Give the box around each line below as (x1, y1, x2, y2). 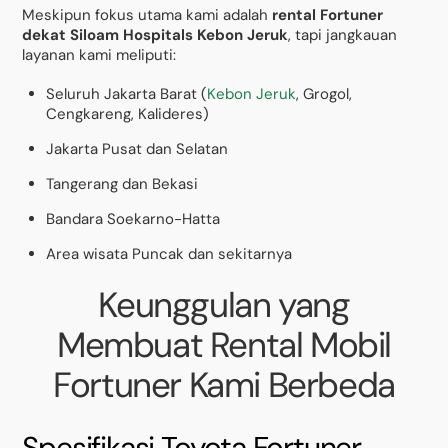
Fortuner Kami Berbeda (53, 362, 395, 409)
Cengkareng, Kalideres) (46, 104, 210, 125)
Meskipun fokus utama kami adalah (22, 4, 273, 25)
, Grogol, (296, 84, 353, 105)
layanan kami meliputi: (22, 44, 177, 65)
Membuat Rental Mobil (56, 322, 391, 369)
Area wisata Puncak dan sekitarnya (46, 244, 293, 265)
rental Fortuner (272, 4, 384, 25)
